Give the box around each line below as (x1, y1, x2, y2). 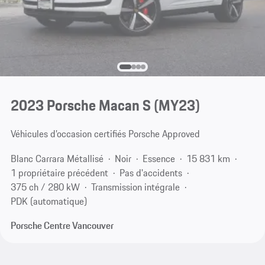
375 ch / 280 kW (10, 179, 80, 194)
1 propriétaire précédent (10, 165, 108, 180)
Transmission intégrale (91, 179, 180, 194)
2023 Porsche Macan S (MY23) (10, 94, 200, 117)
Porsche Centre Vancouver (10, 218, 114, 233)
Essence (142, 151, 175, 166)
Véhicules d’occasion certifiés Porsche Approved (10, 127, 200, 141)
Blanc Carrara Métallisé (10, 151, 104, 166)
